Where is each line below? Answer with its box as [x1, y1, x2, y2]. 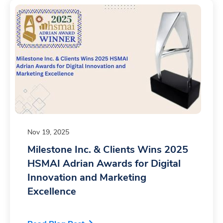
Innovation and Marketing [27, 171, 146, 185]
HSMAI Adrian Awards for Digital [27, 157, 181, 171]
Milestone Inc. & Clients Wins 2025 [27, 143, 188, 157]
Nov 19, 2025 [27, 127, 69, 137]
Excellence [27, 185, 76, 199]
